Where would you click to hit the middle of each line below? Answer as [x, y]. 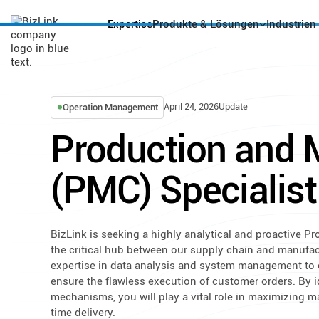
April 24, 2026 [192, 106]
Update [234, 106]
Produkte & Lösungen [206, 24]
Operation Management [110, 108]
